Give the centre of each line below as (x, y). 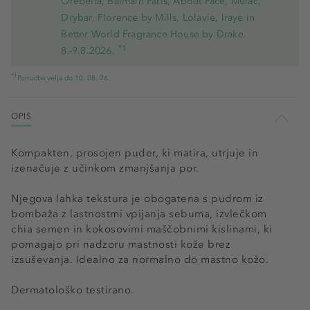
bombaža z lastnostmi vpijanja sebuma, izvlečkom (139, 214)
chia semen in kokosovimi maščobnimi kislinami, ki (142, 229)
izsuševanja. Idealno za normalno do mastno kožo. (140, 259)
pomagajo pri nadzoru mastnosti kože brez (121, 244)
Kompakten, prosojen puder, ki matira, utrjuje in (135, 153)
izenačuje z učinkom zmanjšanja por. (105, 168)
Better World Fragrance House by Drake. (154, 34)
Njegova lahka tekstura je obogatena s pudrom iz (137, 199)
